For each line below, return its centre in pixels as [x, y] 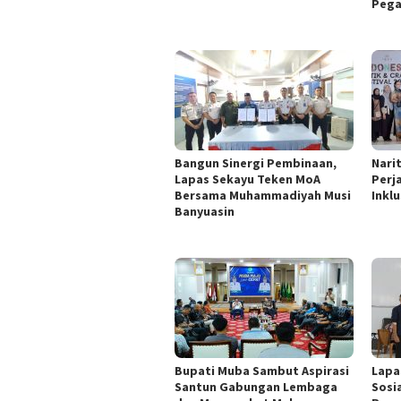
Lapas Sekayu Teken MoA [247, 179]
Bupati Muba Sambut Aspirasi [262, 370]
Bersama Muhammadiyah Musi [263, 195]
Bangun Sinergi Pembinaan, [256, 162]
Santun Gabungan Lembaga [256, 386]
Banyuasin [205, 211]
